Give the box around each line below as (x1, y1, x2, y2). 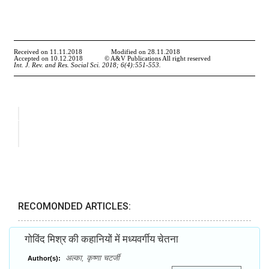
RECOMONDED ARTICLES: (18, 201, 131, 213)
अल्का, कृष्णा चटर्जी (63, 253, 119, 263)
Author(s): (28, 255, 61, 262)
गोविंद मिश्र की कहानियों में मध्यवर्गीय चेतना (25, 233, 178, 246)
